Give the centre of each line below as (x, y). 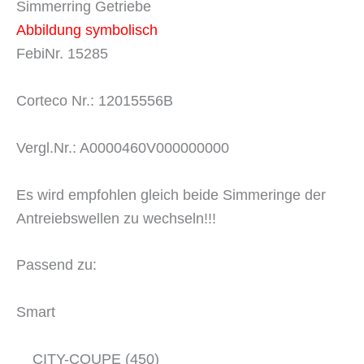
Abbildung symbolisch (87, 30)
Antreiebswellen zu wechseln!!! (116, 218)
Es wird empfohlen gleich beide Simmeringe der (171, 195)
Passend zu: (56, 265)
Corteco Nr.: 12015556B (95, 101)
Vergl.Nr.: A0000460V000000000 (123, 147)
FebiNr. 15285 (62, 54)
